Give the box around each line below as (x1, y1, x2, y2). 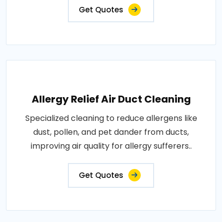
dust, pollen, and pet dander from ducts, (33, 126, 189, 138)
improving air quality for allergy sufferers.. (30, 140, 192, 152)
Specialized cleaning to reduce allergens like (25, 112, 197, 124)
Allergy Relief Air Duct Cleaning (31, 92, 191, 106)
